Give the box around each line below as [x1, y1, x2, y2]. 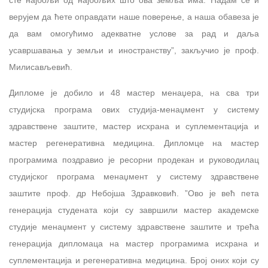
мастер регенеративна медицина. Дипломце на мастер [9, 138, 259, 148]
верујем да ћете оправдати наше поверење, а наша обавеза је [9, 12, 259, 22]
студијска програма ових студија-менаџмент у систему [9, 105, 259, 115]
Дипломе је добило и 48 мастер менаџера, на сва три [9, 88, 259, 98]
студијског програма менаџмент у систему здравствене [9, 172, 259, 182]
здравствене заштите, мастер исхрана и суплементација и [9, 121, 259, 132]
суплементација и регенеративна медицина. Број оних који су [9, 255, 259, 266]
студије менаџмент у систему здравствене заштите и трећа [9, 222, 259, 232]
